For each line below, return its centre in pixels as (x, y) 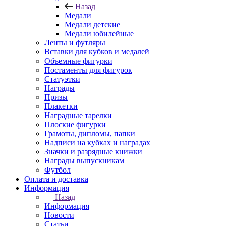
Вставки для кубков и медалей (97, 52)
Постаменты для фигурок (88, 70)
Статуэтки (62, 79)
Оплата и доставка (56, 179)
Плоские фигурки (75, 124)
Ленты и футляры (75, 43)
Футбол (58, 170)
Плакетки (61, 106)
